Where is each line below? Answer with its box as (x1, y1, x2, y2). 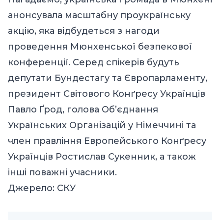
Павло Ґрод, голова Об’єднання (8, 104, 158, 115)
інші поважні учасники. (8, 166, 119, 178)
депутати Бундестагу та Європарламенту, (8, 72, 207, 83)
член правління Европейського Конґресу (8, 135, 206, 146)
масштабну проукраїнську (62, 9, 191, 21)
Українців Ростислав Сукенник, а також (8, 151, 196, 162)
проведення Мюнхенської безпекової (8, 41, 192, 52)
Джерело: (8, 182, 57, 193)
